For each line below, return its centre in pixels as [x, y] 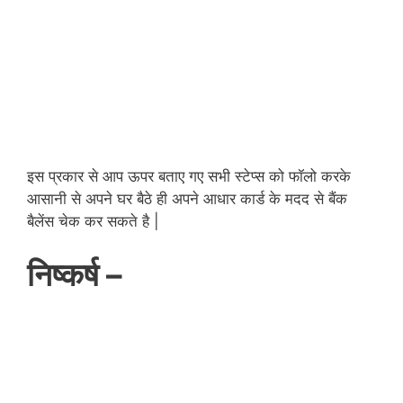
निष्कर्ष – [78, 275]
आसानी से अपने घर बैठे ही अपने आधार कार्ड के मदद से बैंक [187, 198]
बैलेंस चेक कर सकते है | [93, 221]
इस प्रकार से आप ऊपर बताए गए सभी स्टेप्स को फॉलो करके [189, 176]
